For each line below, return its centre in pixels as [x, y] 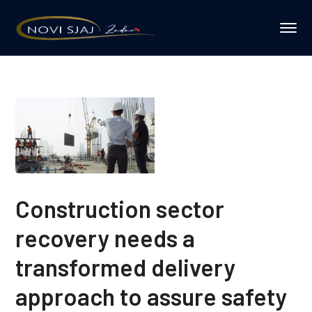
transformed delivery [126, 267]
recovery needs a [106, 238]
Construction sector [120, 209]
